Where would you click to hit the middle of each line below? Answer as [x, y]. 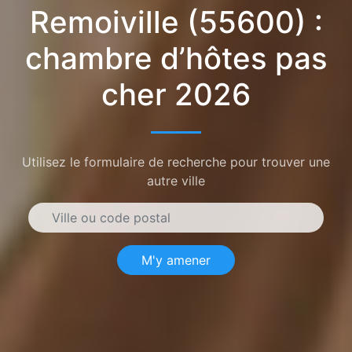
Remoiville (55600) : [176, 22]
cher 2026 [176, 94]
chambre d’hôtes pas [176, 58]
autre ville [176, 180]
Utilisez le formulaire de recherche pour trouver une [176, 161]
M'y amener [176, 260]
